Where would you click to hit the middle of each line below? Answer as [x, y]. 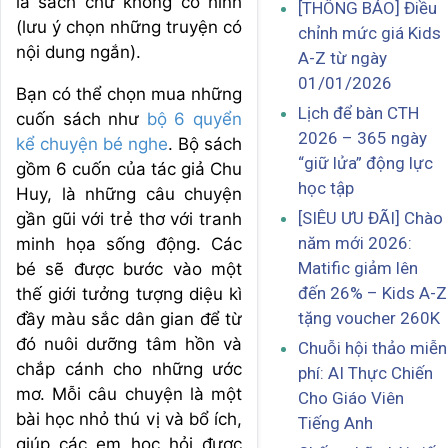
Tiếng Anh [335, 423]
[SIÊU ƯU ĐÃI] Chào [370, 218]
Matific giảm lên [358, 268]
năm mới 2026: [355, 243]
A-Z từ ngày [342, 58]
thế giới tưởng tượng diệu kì [129, 294]
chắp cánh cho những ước [129, 369]
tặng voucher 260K [369, 318]
